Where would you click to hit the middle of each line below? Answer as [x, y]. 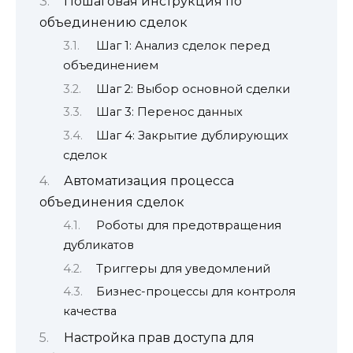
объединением [111, 66]
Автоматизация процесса [149, 180]
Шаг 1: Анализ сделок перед [182, 46]
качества [90, 312]
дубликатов [98, 245]
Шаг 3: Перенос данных [169, 112]
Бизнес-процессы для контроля [195, 292]
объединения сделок [112, 202]
